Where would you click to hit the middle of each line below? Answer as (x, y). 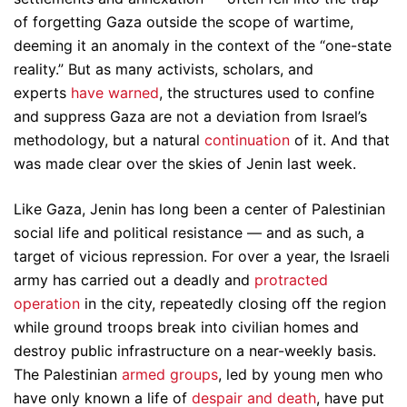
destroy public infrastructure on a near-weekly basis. (195, 351)
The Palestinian (68, 375)
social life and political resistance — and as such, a (189, 233)
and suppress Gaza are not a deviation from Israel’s (190, 117)
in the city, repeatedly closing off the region (233, 304)
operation (47, 304)
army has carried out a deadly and (134, 280)
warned (134, 93)
